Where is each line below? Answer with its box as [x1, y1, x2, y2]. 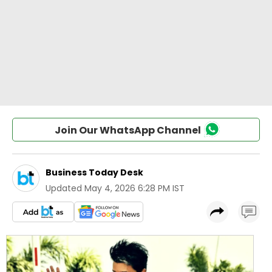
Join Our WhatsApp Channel [54, 123, 201, 137]
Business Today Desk [46, 166, 143, 178]
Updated [46, 182, 82, 194]
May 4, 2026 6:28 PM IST [84, 182, 185, 194]
